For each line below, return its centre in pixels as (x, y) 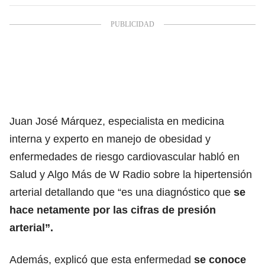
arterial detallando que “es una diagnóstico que (120, 192)
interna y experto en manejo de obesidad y (110, 139)
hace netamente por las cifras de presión (113, 210)
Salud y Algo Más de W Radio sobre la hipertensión (131, 174)
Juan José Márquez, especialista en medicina (117, 121)
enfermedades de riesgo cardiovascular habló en (125, 156)
